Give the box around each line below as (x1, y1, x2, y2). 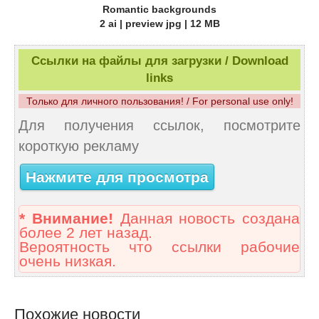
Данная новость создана (113, 210, 300, 228)
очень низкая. (19, 253, 116, 271)
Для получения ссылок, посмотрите (19, 117, 300, 134)
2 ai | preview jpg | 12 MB (99, 18, 220, 30)
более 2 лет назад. (19, 224, 152, 242)
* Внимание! (19, 210, 113, 228)
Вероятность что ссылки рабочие (19, 239, 300, 256)
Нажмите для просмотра (26, 168, 209, 186)
